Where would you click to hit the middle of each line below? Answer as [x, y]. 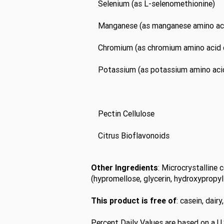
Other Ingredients [124, 167]
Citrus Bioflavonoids [134, 135]
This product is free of [134, 200]
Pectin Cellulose [126, 113]
